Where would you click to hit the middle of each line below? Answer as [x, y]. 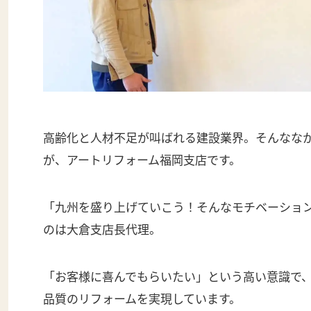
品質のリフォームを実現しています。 [142, 299]
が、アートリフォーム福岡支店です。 [142, 160]
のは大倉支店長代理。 [102, 229]
